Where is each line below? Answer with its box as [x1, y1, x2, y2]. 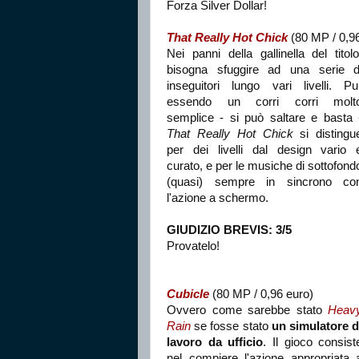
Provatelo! [167, 239, 220, 252]
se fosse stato [191, 319, 272, 333]
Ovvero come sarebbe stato [167, 303, 329, 317]
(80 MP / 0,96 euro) [209, 287, 313, 301]
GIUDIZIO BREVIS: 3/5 [167, 223, 292, 236]
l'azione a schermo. [167, 191, 268, 204]
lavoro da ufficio [167, 335, 264, 349]
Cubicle [167, 287, 209, 301]
